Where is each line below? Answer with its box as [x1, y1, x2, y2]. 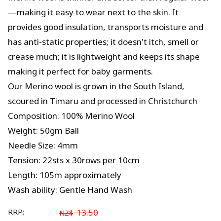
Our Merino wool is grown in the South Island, [8, 80, 184, 92]
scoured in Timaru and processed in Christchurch [8, 95, 197, 107]
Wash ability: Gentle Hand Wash [8, 184, 132, 195]
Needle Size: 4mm [8, 140, 78, 151]
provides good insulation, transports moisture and [8, 21, 203, 33]
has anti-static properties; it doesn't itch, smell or [8, 36, 199, 47]
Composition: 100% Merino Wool [8, 110, 135, 121]
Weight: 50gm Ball [8, 125, 79, 136]
